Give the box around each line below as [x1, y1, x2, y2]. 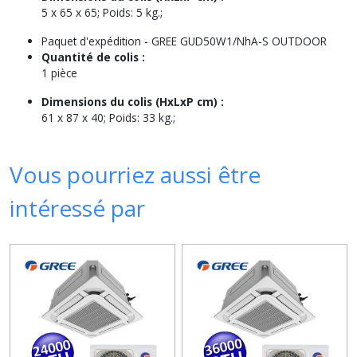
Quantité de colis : [41, 49, 145, 65]
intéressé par [10, 193, 145, 223]
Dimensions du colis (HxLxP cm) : [41, 94, 224, 109]
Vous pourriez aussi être [10, 159, 261, 190]
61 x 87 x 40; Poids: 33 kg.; [41, 110, 175, 125]
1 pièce [41, 65, 77, 80]
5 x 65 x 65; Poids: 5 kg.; [41, 5, 163, 20]
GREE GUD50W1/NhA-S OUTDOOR [151, 33, 327, 49]
